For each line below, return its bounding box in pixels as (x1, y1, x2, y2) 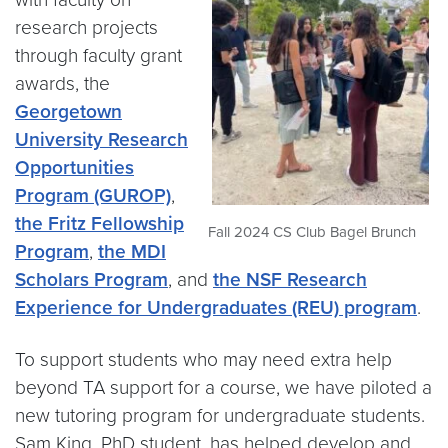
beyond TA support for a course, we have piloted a (15, 376, 432, 399)
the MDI (98, 240, 166, 263)
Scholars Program (15, 268, 168, 291)
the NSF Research (213, 268, 367, 291)
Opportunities (15, 156, 134, 179)
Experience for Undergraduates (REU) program (15, 296, 417, 319)
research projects (15, 16, 158, 39)
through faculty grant (15, 44, 182, 67)
